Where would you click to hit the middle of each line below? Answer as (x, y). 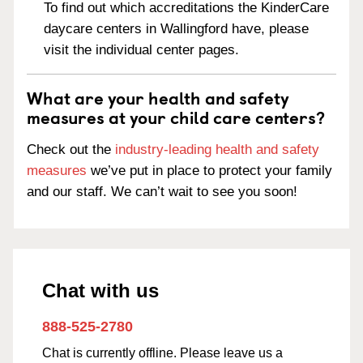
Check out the (71, 149)
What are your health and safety (158, 98)
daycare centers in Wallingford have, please (177, 29)
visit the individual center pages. (142, 50)
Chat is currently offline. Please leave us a (162, 353)
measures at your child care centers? (176, 117)
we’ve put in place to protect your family (209, 171)
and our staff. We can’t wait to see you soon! (162, 192)
